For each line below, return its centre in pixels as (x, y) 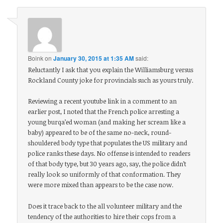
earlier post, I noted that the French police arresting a (104, 112)
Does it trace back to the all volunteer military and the (105, 206)
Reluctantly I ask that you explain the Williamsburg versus (111, 70)
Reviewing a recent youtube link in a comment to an (103, 101)
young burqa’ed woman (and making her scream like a (107, 122)
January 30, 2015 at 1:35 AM (94, 58)
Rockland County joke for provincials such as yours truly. (111, 80)
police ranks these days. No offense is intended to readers (109, 154)
